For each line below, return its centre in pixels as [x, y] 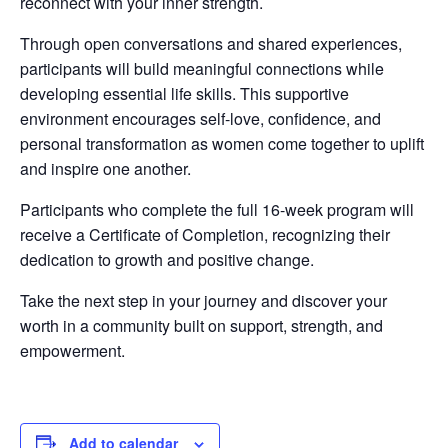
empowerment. [72, 350]
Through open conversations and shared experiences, [211, 43]
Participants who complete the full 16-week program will [217, 209]
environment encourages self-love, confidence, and [200, 118]
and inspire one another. [105, 168]
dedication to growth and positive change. [167, 259]
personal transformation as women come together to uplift [222, 143]
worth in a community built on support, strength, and [201, 325]
